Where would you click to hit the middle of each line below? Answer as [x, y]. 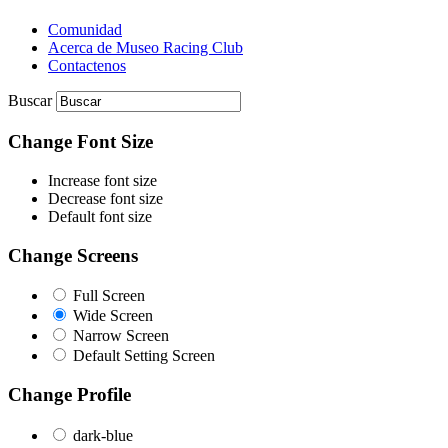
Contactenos [87, 66]
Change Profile [69, 395]
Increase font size [102, 180]
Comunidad [85, 30]
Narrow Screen [121, 336]
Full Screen [109, 296]
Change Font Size [80, 142]
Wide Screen [113, 316]
